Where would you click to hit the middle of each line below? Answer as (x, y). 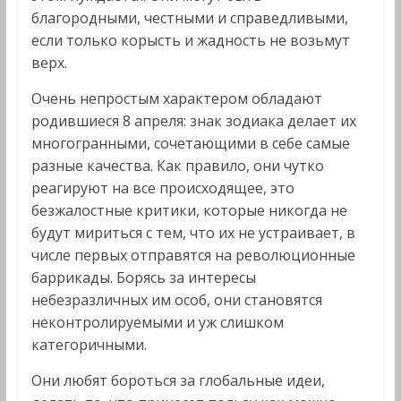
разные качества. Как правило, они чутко (177, 166)
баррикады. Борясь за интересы (143, 277)
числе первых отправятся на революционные (193, 255)
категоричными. (89, 345)
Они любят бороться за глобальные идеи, (178, 380)
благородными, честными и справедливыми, (189, 18)
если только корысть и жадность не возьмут (190, 40)
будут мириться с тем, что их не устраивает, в (193, 233)
